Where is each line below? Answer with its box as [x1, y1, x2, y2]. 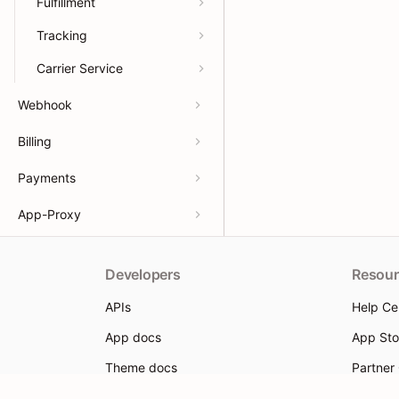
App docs [105, 330, 161, 345]
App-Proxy [18, 207, 81, 222]
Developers [105, 265, 181, 283]
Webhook [18, 97, 72, 112]
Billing [18, 134, 52, 149]
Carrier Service [37, 61, 123, 76]
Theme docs [105, 360, 177, 375]
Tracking [37, 28, 87, 43]
